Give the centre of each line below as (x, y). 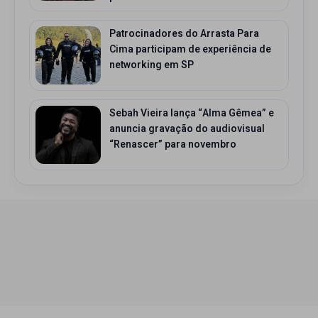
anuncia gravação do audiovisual (187, 128)
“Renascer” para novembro (173, 144)
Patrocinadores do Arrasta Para (184, 33)
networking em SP (152, 65)
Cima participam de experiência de (190, 49)
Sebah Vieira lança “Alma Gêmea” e (192, 113)
